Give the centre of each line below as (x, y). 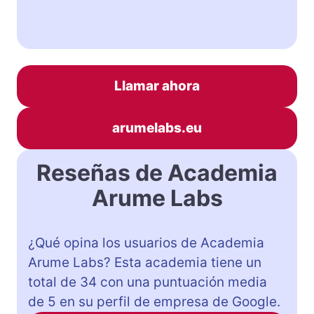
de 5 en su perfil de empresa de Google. (154, 301)
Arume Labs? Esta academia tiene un (145, 262)
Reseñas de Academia (157, 172)
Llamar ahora (157, 86)
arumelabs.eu (157, 128)
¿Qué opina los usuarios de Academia (146, 243)
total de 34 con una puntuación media (148, 282)
